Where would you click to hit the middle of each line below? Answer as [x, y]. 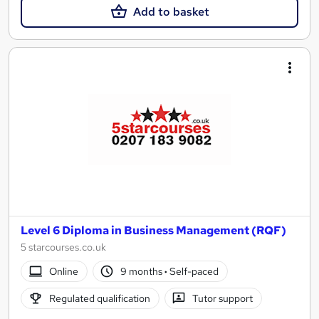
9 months [143, 271]
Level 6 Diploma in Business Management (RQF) [153, 231]
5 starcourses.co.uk [63, 247]
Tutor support [223, 298]
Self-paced [193, 271]
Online [63, 271]
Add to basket [171, 12]
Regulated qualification [99, 298]
